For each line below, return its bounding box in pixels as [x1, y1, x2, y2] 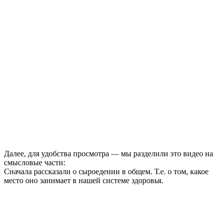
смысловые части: [4, 158, 65, 167]
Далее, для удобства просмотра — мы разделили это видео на [4, 149, 213, 158]
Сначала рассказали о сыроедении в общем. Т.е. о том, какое [4, 167, 209, 176]
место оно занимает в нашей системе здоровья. [4, 176, 163, 185]
